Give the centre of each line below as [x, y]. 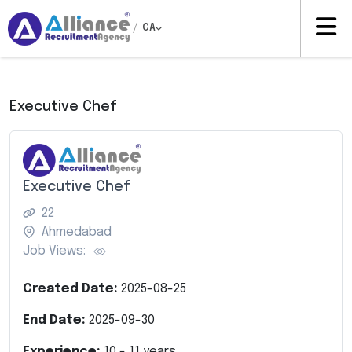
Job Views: [54, 251]
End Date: [56, 320]
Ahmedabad [77, 232]
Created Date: [72, 288]
